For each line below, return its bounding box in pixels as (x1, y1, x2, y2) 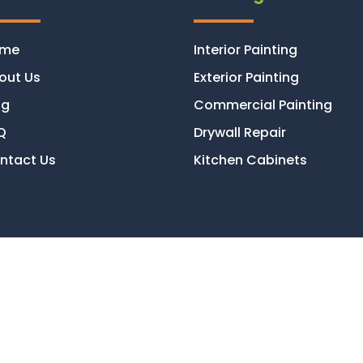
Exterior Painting (194, 67, 299, 87)
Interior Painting (194, 40, 297, 59)
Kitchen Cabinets (194, 150, 307, 169)
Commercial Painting (194, 95, 332, 114)
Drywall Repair (194, 122, 286, 142)
